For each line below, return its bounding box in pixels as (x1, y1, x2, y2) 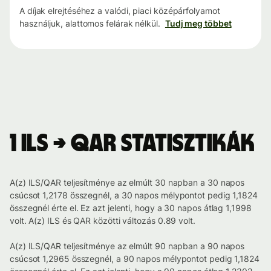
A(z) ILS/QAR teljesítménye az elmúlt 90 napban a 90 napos (10, 241, 245, 252)
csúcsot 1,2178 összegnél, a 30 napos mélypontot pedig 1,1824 (10, 190, 258, 201)
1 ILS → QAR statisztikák (10, 132, 255, 157)
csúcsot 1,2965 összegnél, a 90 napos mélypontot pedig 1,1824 (10, 253, 260, 264)
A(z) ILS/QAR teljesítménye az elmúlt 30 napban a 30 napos (10, 177, 245, 188)
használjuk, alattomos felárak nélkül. (19, 18, 160, 29)
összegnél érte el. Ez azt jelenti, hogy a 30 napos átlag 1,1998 (10, 203, 252, 214)
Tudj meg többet (165, 18, 232, 29)
